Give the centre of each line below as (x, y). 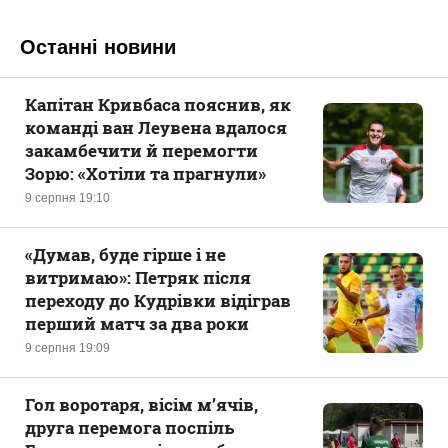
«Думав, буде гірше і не (125, 254)
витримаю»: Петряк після (138, 277)
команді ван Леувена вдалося (156, 127)
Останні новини (98, 47)
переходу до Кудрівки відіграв (158, 300)
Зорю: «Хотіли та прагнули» (145, 173)
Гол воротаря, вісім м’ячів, (141, 404)
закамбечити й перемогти (141, 150)
